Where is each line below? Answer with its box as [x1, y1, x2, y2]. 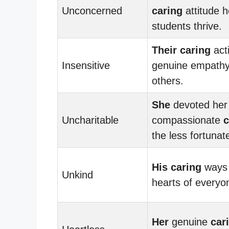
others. [152, 75, 184, 86]
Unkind [62, 169, 93, 180]
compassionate [152, 114, 223, 126]
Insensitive [62, 59, 110, 71]
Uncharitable [62, 114, 119, 126]
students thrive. [152, 20, 222, 32]
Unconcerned [62, 5, 122, 16]
